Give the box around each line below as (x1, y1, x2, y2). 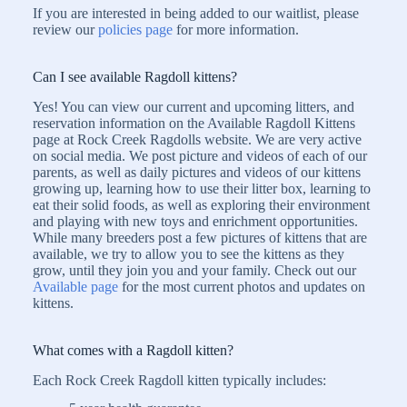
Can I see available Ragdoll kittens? (33, 68, 237, 84)
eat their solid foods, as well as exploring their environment (33, 196, 370, 213)
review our (33, 21, 98, 37)
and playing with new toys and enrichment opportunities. (33, 213, 358, 229)
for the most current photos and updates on (118, 278, 365, 294)
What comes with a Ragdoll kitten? (33, 342, 233, 358)
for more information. (176, 21, 299, 37)
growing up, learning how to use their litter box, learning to (33, 180, 371, 196)
